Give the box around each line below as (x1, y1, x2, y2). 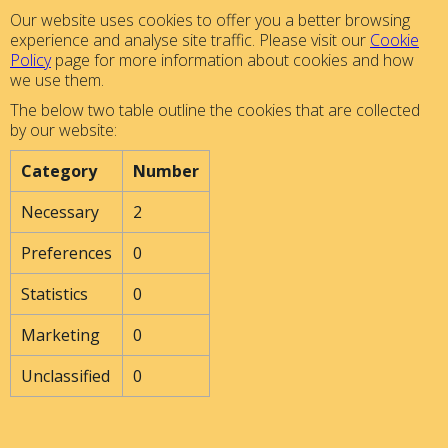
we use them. (10, 69, 104, 91)
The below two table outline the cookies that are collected (10, 99, 420, 121)
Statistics (21, 283, 88, 305)
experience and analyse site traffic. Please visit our (10, 29, 370, 51)
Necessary (21, 201, 99, 223)
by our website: (10, 119, 117, 141)
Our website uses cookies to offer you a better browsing (10, 9, 410, 31)
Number (133, 160, 199, 182)
